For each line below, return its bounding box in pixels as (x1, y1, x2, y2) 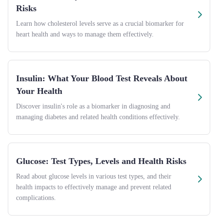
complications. (16, 194, 56, 201)
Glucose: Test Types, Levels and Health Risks (16, 156, 186, 166)
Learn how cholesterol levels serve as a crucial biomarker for (16, 20, 184, 27)
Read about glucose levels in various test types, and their (16, 173, 171, 180)
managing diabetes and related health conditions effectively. (16, 113, 180, 121)
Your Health (16, 86, 62, 96)
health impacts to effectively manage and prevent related (16, 183, 171, 191)
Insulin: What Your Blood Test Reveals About (16, 73, 187, 83)
